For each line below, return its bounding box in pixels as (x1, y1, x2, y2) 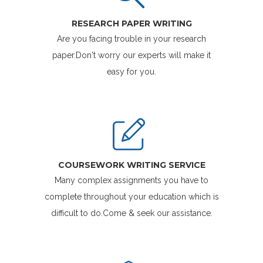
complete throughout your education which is (44, 192, 219, 202)
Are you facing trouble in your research (57, 34, 206, 44)
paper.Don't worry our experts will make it (52, 50, 211, 60)
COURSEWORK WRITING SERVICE (58, 160, 205, 171)
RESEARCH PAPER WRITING (71, 18, 192, 29)
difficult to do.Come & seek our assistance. (50, 208, 213, 218)
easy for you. (107, 67, 156, 77)
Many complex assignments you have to (55, 176, 208, 186)
